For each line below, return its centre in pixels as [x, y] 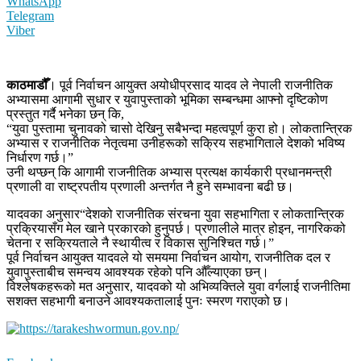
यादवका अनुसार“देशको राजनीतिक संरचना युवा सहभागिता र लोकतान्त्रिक [175, 214]
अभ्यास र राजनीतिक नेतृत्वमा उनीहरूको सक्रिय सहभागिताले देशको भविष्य [176, 143]
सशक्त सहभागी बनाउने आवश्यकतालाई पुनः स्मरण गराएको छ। [148, 301]
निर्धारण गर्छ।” [40, 157]
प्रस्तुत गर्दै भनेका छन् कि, [65, 114]
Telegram [30, 15]
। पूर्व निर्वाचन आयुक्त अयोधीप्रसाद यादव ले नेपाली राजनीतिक [190, 85]
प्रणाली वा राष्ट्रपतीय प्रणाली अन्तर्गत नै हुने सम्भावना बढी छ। [150, 186]
